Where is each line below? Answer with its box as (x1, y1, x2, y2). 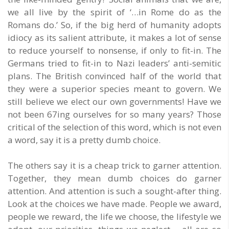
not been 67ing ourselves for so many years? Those (8, 108, 221, 121)
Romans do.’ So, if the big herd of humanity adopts (8, 19, 221, 31)
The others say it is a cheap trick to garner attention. (8, 159, 221, 172)
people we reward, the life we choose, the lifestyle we (8, 211, 221, 223)
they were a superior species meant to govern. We (8, 83, 221, 95)
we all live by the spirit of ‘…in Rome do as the (8, 6, 221, 18)
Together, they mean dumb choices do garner (8, 172, 221, 185)
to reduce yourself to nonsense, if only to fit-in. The (8, 44, 221, 57)
